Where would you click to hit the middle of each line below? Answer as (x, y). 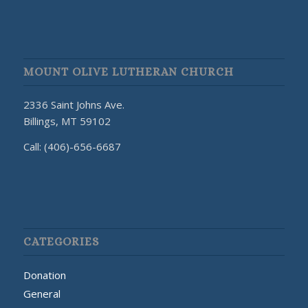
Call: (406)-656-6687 (72, 147)
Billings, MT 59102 (67, 121)
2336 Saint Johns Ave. (74, 105)
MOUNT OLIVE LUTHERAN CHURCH (128, 72)
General (42, 294)
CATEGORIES (61, 242)
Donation (44, 275)
